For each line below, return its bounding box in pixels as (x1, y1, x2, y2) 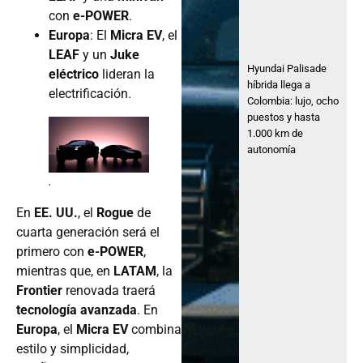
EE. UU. (34, 205, 78, 221)
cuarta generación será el (16, 224, 160, 241)
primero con (16, 244, 88, 260)
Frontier (16, 283, 62, 299)
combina (128, 322, 181, 338)
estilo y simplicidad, (16, 341, 129, 357)
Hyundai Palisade (247, 62, 327, 75)
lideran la (99, 66, 155, 82)
